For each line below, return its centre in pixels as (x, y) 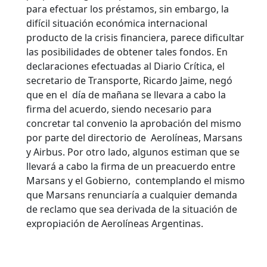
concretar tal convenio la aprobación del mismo (134, 124)
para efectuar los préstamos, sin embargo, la (128, 9)
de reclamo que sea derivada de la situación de (132, 209)
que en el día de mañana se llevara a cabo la (126, 95)
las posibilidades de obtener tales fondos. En (127, 52)
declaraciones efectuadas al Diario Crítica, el (125, 66)
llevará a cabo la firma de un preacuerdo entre (131, 167)
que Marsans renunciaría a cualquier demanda (132, 195)
